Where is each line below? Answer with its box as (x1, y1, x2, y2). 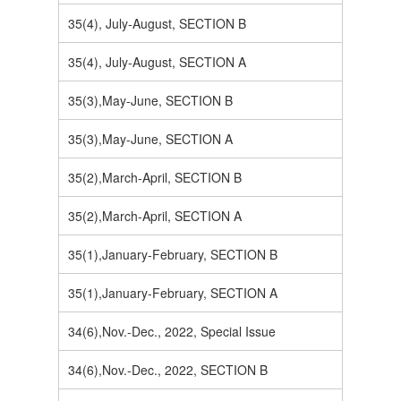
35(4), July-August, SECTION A (68, 53, 246, 72)
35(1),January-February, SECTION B (68, 245, 277, 264)
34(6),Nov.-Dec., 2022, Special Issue (68, 322, 276, 341)
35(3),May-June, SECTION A (68, 130, 233, 149)
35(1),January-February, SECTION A (68, 284, 277, 303)
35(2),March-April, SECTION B (68, 168, 242, 187)
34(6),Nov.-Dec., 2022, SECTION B (68, 361, 268, 380)
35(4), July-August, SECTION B (68, 14, 246, 33)
